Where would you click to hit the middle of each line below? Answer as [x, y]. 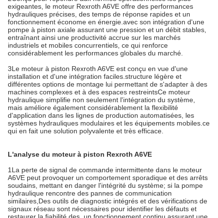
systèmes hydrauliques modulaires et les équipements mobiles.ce [109, 123]
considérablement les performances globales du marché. [95, 53]
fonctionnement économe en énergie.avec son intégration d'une [106, 22]
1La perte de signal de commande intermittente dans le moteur [105, 170]
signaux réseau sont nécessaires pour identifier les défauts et [102, 209]
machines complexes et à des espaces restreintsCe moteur [99, 92]
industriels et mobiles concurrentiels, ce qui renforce [88, 45]
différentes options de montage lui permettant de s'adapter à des [108, 84]
